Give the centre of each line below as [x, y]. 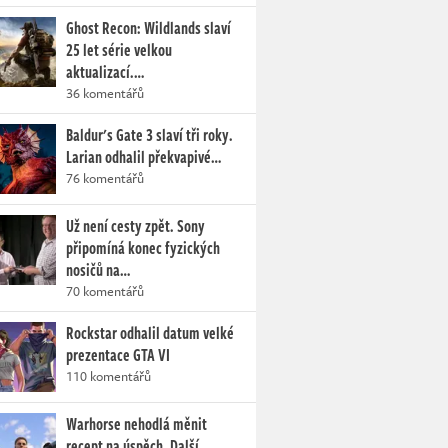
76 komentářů [105, 178]
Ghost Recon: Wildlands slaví [148, 28]
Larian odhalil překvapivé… [143, 157]
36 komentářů [105, 93]
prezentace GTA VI [118, 355]
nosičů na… [98, 270]
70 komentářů [105, 291]
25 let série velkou [119, 50]
